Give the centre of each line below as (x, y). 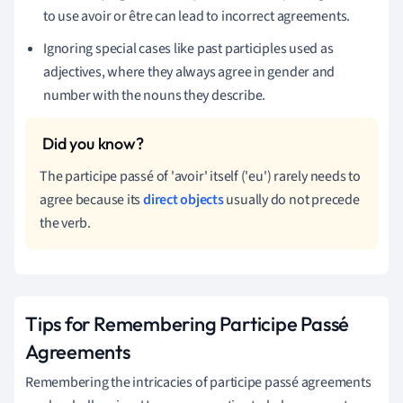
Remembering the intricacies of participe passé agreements (198, 382)
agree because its (92, 199)
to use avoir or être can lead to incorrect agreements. (197, 16)
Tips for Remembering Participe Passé (188, 323)
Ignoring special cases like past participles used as (188, 48)
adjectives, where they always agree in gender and (189, 72)
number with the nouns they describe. (155, 95)
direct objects (184, 199)
